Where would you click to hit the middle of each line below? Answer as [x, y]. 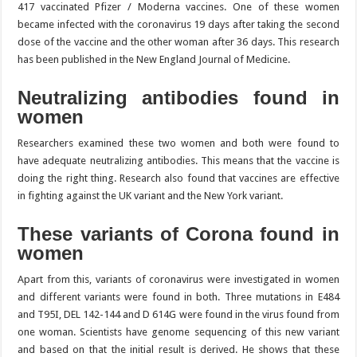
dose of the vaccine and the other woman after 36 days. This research [178, 42]
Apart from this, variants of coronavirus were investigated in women [178, 279]
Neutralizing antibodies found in [178, 98]
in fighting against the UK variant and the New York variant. [151, 196]
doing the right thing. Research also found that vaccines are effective [178, 178]
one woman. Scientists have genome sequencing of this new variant [178, 332]
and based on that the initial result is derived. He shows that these [178, 349]
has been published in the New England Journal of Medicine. [154, 59]
